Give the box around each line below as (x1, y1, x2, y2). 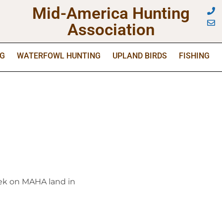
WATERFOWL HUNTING (17, 51, 101, 60)
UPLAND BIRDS (112, 51, 167, 60)
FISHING (179, 51, 210, 60)
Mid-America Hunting (32, 3, 190, 23)
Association (67, 20, 155, 39)
